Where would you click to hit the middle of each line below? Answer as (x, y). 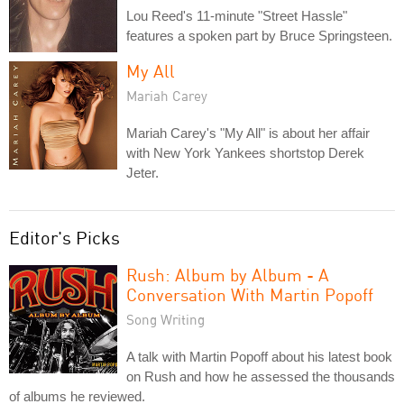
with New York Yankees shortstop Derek (245, 153)
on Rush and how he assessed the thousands (261, 376)
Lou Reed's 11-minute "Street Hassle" (237, 16)
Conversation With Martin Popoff (250, 294)
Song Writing (165, 319)
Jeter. (142, 173)
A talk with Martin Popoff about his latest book (259, 357)
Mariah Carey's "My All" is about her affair (248, 133)
